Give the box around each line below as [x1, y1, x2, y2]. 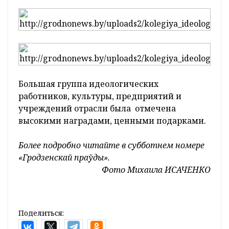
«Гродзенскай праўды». [18, 152, 110, 164]
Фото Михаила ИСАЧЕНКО [102, 164, 211, 176]
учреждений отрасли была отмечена [18, 103, 176, 114]
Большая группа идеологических [18, 78, 158, 90]
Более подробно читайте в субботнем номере [18, 140, 204, 151]
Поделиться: [18, 208, 64, 218]
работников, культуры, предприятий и [18, 90, 181, 102]
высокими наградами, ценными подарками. [18, 115, 206, 127]
